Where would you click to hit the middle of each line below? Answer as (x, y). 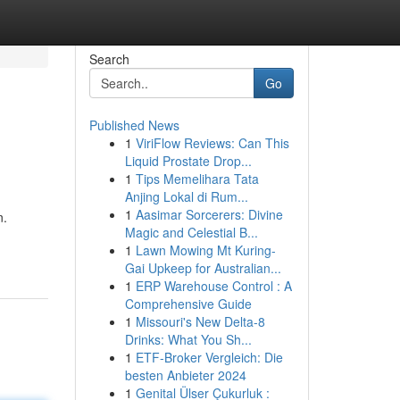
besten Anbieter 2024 (185, 375)
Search (109, 59)
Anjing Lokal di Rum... (186, 196)
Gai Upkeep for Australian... (203, 268)
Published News (134, 125)
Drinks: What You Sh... (188, 339)
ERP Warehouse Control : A (213, 286)
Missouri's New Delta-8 (200, 321)
